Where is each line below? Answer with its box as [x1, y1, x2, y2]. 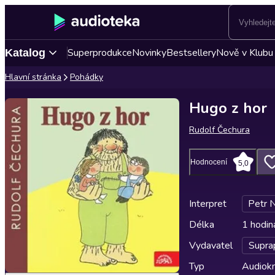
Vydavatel [189, 239, 233, 252]
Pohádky [70, 71, 103, 83]
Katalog [5, 46, 45, 59]
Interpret [189, 197, 227, 211]
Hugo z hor [189, 98, 267, 118]
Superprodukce [68, 46, 132, 60]
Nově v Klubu [216, 46, 273, 60]
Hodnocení [190, 158, 227, 166]
